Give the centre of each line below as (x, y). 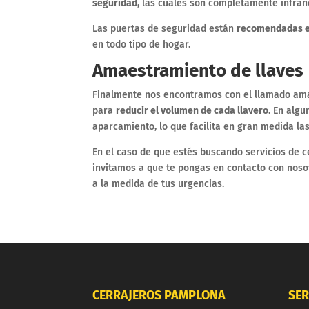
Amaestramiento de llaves (198, 70)
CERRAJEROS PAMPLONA (159, 296)
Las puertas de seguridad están (165, 28)
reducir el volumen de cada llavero (192, 110)
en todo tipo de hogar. (142, 44)
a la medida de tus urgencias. (159, 183)
